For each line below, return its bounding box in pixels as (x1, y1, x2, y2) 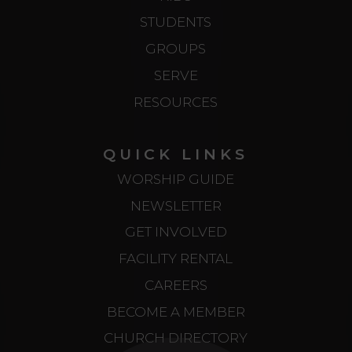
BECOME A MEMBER (106, 303, 245, 320)
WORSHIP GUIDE (117, 170, 235, 187)
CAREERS (144, 277, 207, 293)
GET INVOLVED (124, 224, 227, 240)
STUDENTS (140, 14, 212, 31)
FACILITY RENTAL (119, 251, 233, 267)
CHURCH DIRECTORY (104, 330, 248, 346)
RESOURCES (134, 93, 218, 110)
